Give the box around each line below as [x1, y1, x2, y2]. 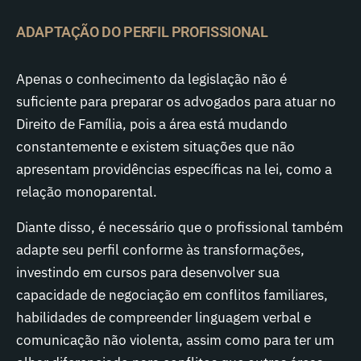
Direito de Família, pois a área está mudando [16, 115, 288, 133]
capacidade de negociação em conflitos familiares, [16, 286, 328, 304]
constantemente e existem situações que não [16, 138, 295, 156]
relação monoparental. [16, 183, 157, 201]
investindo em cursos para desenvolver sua [16, 263, 280, 281]
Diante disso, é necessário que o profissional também [16, 218, 343, 236]
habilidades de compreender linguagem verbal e [16, 309, 311, 326]
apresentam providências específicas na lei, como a [16, 160, 332, 178]
